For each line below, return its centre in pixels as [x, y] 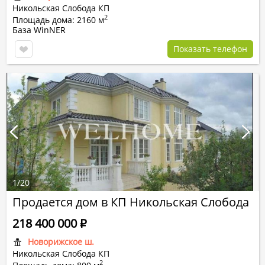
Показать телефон [210, 49]
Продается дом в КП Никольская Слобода [131, 202]
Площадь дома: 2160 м [58, 20]
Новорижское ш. [61, 242]
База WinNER [39, 30]
